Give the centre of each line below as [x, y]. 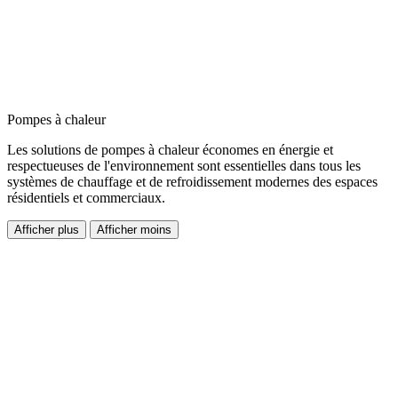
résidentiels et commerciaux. [86, 198]
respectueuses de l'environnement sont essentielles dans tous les [184, 166]
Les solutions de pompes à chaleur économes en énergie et [170, 150]
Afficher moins [134, 230]
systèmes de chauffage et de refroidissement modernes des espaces [192, 182]
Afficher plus [47, 230]
